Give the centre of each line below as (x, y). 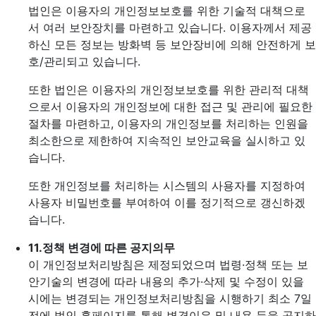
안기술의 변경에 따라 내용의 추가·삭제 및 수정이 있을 (166, 281)
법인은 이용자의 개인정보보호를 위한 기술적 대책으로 (167, 11)
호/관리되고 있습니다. (84, 61)
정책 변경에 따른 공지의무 (109, 248)
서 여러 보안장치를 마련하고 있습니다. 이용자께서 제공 (170, 28)
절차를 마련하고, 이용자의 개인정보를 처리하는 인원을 (168, 123)
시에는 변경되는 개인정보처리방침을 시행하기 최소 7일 (170, 298)
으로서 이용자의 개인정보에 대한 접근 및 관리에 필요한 (170, 107)
